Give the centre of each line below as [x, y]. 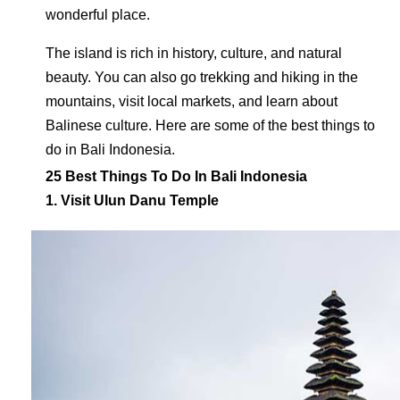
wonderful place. [98, 15]
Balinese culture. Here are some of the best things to [210, 125]
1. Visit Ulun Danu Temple [132, 200]
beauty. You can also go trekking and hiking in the [202, 77]
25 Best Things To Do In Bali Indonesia [176, 176]
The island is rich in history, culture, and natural [194, 53]
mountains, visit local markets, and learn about [192, 101]
